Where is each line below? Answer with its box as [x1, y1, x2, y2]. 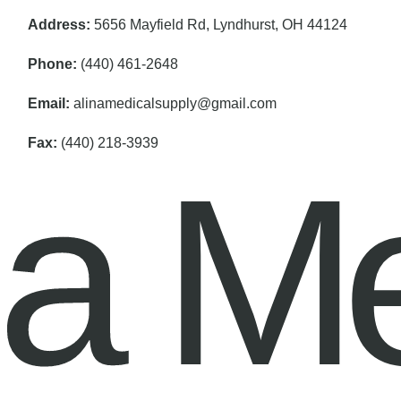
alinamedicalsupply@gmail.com [70, 96, 277, 112]
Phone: [28, 56, 81, 73]
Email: [28, 96, 71, 112]
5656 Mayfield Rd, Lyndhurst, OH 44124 [94, 17, 348, 33]
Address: [28, 17, 95, 33]
